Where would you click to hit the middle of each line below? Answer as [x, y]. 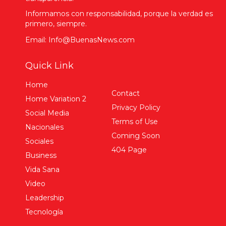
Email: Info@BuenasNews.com [80, 40]
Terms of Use [135, 121]
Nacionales [44, 127]
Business [41, 155]
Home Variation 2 [56, 99]
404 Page [129, 150]
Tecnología [44, 212]
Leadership [45, 197]
